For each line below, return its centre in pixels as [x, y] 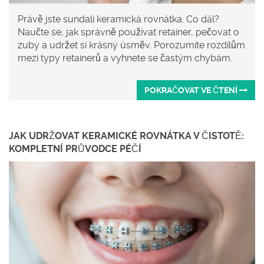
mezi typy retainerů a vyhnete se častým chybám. [125, 58]
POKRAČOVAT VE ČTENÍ [192, 90]
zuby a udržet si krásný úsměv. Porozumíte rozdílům [131, 45]
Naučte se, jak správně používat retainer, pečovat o [128, 32]
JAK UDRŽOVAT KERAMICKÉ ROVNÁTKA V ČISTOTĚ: [126, 136]
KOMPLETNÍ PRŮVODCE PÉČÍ [75, 149]
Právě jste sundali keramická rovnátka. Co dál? [118, 19]
